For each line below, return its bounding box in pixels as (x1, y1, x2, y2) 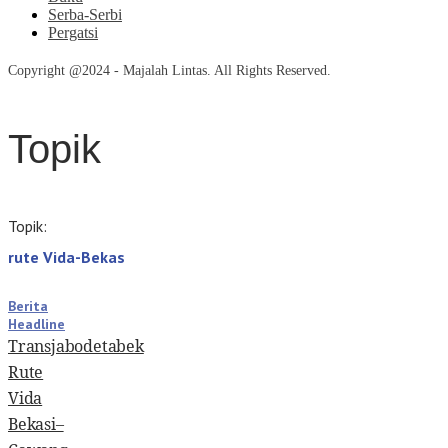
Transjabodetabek (8, 335, 144, 358)
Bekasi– (8, 413, 64, 436)
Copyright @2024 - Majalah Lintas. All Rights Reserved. (8, 63, 331, 78)
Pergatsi (48, 24, 98, 41)
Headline (8, 315, 65, 334)
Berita (8, 297, 48, 316)
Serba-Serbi (48, 6, 122, 23)
